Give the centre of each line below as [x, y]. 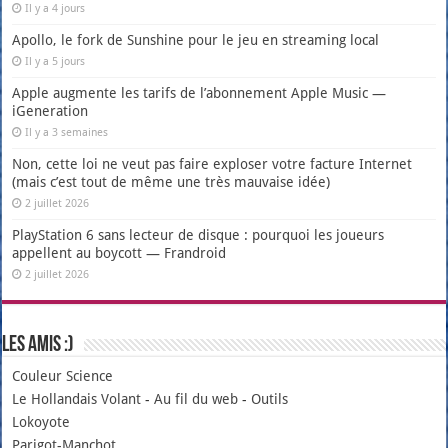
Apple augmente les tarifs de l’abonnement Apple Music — [199, 92]
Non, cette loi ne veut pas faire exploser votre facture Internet [212, 163]
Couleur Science [63, 375]
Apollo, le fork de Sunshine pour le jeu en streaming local [196, 39]
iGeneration [50, 110]
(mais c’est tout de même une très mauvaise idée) [171, 181]
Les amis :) [38, 345]
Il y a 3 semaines [67, 132]
